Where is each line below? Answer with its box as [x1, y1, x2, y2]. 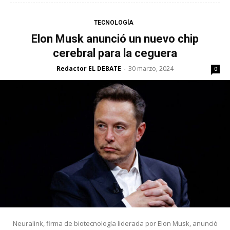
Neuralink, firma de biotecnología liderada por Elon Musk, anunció [12, 218, 218, 228]
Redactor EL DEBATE [56, 64, 121, 73]
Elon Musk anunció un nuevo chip [31, 32, 199, 45]
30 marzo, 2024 [128, 64, 174, 73]
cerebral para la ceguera [53, 46, 177, 60]
